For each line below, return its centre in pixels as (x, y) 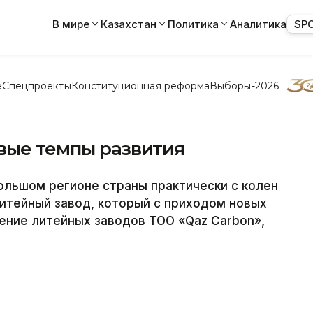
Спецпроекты (36, 86)
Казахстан (129, 24)
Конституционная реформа (140, 86)
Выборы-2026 (244, 86)
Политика (193, 24)
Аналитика (258, 24)
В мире (71, 24)
